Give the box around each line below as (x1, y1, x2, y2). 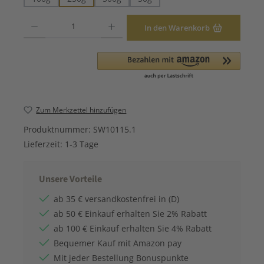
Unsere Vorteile (39, 173, 102, 186)
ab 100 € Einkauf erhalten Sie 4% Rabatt (54, 223, 212, 235)
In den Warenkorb (144, 22, 210, 33)
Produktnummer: (24, 124, 93, 136)
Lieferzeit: (24, 138, 65, 150)
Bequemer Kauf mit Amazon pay (54, 237, 181, 249)
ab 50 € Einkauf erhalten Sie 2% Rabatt (54, 208, 207, 220)
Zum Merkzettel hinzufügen (36, 104, 127, 115)
